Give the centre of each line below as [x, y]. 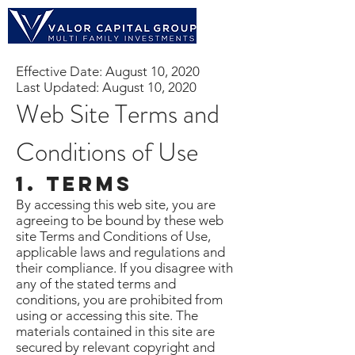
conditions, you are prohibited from [119, 300]
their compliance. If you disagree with [124, 268]
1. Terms [74, 184]
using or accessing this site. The [107, 315]
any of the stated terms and [96, 284]
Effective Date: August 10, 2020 [108, 71]
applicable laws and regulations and [120, 252]
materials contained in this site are [115, 331]
